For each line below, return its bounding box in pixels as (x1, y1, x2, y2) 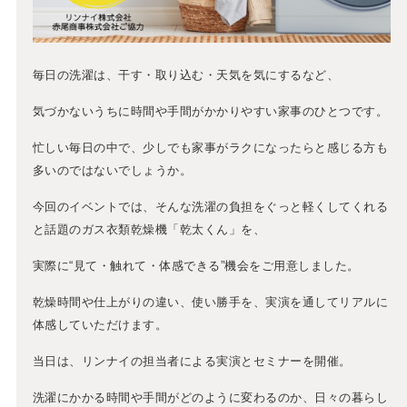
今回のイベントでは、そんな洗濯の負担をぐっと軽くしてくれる (32, 199, 389, 213)
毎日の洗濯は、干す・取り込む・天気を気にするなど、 (32, 67, 340, 82)
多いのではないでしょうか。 (32, 163, 193, 177)
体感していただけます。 (32, 317, 168, 332)
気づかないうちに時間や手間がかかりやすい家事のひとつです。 (32, 104, 389, 118)
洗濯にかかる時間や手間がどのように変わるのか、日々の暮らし (32, 390, 389, 404)
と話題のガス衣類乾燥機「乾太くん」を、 (32, 222, 266, 236)
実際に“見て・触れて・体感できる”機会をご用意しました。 (32, 258, 360, 273)
